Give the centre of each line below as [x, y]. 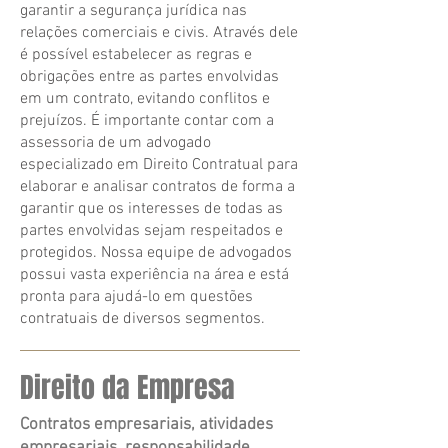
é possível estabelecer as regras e [136, 55]
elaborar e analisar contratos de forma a [157, 187]
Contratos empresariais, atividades [146, 425]
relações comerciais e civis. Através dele [159, 33]
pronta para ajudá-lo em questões [136, 297]
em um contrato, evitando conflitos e [145, 99]
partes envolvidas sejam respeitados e [151, 231]
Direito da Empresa [127, 387]
